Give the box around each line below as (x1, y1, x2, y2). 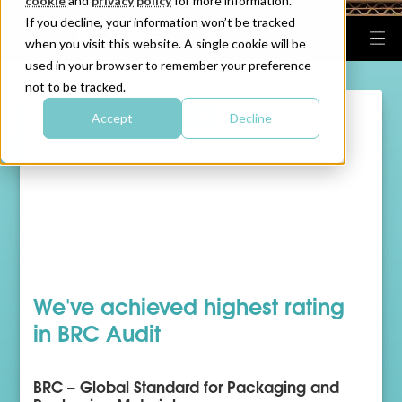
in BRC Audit (33, 315, 162, 348)
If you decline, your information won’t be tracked (25, 13, 295, 30)
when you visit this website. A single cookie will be (25, 35, 306, 51)
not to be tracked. (25, 78, 126, 94)
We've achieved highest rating (33, 288, 345, 321)
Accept (92, 110, 133, 126)
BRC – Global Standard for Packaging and (33, 374, 340, 398)
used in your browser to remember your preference (25, 57, 311, 73)
